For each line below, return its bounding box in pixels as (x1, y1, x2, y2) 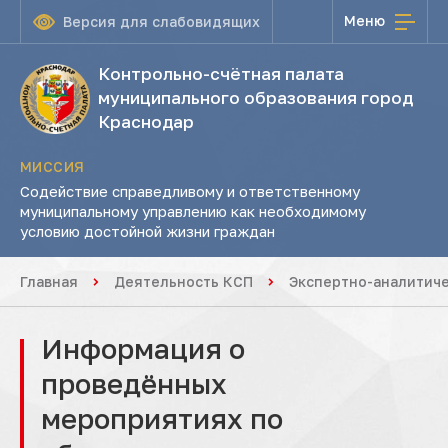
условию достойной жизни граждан (20, 222, 275, 240)
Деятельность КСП (114, 273, 253, 290)
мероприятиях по (41, 402, 283, 435)
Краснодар (98, 111, 194, 132)
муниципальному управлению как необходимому (20, 202, 366, 220)
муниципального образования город (98, 87, 413, 108)
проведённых (41, 367, 227, 400)
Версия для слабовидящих (63, 13, 260, 30)
